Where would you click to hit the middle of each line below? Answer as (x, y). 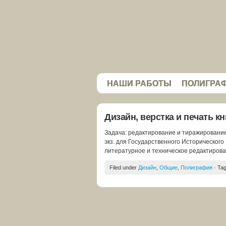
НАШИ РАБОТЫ (139, 83)
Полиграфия (196, 167)
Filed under (124, 167)
